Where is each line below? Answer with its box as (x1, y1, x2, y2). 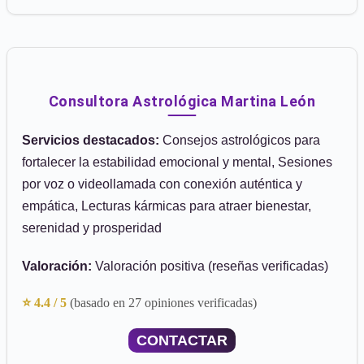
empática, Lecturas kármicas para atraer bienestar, (22, 199, 311, 213)
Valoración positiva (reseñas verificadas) (92, 259, 328, 273)
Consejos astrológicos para (159, 133, 320, 147)
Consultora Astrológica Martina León (48, 93, 316, 110)
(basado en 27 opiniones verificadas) (70, 296, 257, 310)
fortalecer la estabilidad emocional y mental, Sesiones (22, 155, 332, 169)
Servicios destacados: (22, 133, 159, 147)
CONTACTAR (136, 332, 227, 349)
